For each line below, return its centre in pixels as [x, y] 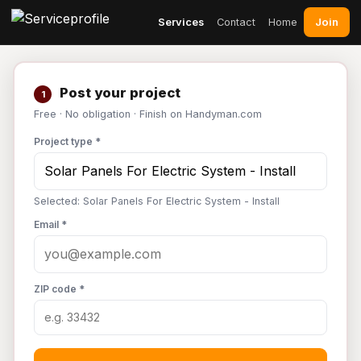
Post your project [118, 93]
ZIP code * [59, 289]
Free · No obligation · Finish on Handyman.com [148, 114]
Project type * [67, 141]
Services [181, 22]
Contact [236, 22]
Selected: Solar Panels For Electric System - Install [157, 201]
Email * [50, 224]
